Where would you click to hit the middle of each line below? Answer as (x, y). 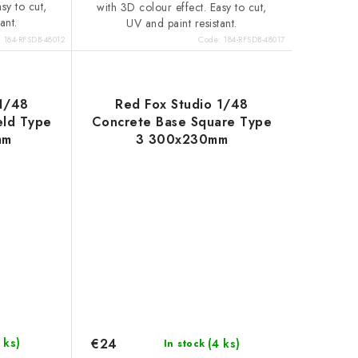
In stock (184, 344)
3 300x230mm (182, 139)
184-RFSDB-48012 (34, 39)
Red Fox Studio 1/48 (182, 104)
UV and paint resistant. (182, 23)
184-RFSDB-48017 (255, 39)
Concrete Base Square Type (182, 121)
